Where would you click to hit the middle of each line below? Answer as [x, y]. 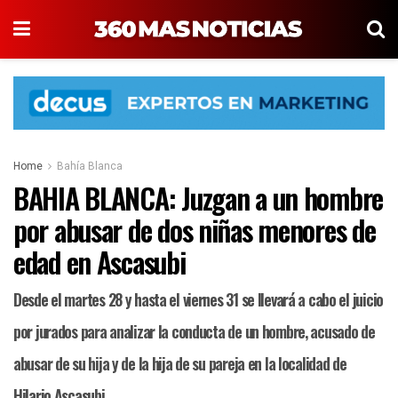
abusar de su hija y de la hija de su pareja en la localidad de [180, 364]
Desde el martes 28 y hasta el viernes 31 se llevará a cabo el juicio [198, 300]
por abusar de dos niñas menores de [195, 230]
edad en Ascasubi [99, 262]
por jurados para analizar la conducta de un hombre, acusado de [194, 332]
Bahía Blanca [90, 167]
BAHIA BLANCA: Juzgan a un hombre [199, 198]
